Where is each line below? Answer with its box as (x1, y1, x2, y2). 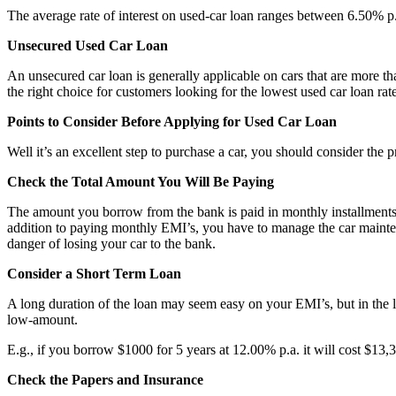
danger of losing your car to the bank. (7, 235, 216, 251)
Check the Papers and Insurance (7, 371, 203, 387)
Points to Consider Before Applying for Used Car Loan (7, 113, 337, 129)
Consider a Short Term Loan (7, 265, 181, 281)
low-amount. (7, 311, 78, 327)
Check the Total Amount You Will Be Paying (7, 173, 274, 189)
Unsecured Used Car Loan (7, 37, 168, 53)
